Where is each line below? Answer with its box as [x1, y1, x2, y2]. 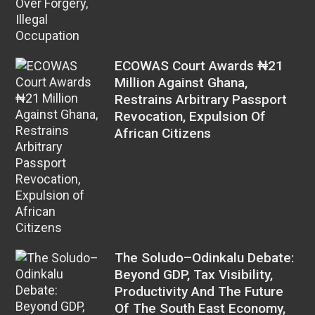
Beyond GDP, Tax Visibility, [115, 266, 274, 283]
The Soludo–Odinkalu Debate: [115, 250, 295, 266]
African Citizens [115, 125, 212, 142]
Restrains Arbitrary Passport [115, 91, 288, 108]
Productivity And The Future [115, 283, 284, 300]
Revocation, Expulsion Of [115, 108, 266, 125]
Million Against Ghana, [115, 75, 248, 91]
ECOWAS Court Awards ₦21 [115, 58, 284, 75]
